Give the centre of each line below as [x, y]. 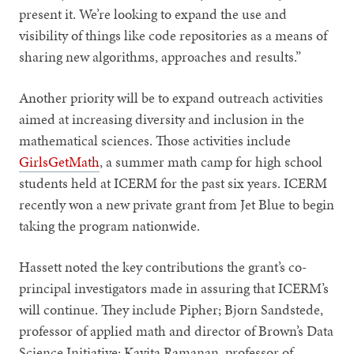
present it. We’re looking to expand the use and [153, 13]
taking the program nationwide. [110, 225]
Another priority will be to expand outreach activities [171, 97]
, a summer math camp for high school [211, 161]
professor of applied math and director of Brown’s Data [177, 330]
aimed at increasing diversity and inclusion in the [162, 119]
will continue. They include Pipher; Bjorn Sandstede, [171, 309]
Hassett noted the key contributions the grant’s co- [163, 266]
